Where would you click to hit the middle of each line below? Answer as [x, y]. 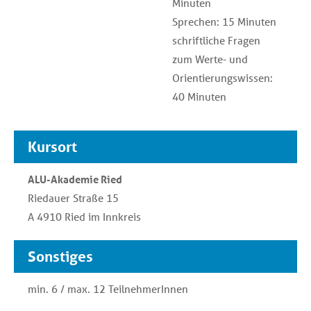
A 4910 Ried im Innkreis [84, 217]
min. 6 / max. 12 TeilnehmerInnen [108, 289]
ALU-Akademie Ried [75, 179]
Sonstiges [60, 257]
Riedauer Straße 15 [73, 198]
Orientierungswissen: [223, 78]
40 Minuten [200, 97]
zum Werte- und [210, 59]
